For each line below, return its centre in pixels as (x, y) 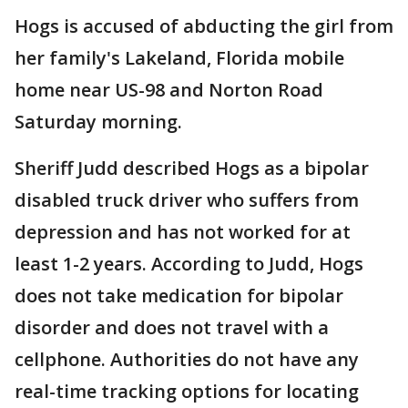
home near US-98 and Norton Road (169, 90)
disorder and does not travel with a (172, 327)
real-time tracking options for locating (187, 391)
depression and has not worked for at (183, 232)
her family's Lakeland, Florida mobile (179, 58)
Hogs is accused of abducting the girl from (204, 26)
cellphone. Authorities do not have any (187, 359)
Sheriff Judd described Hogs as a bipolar (192, 168)
